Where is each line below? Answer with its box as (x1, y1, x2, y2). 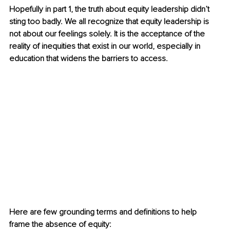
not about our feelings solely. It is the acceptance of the (9, 29, 207, 40)
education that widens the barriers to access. (9, 53, 170, 64)
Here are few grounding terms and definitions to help (9, 206, 199, 217)
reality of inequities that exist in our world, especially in (9, 41, 202, 52)
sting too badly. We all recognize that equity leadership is (9, 16, 211, 27)
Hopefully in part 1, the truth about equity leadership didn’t (9, 4, 212, 15)
